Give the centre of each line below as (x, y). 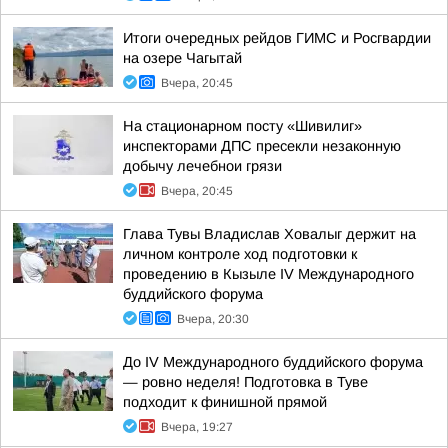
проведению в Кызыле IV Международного (268, 274)
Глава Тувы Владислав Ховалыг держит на (269, 234)
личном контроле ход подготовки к (240, 254)
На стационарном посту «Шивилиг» (242, 126)
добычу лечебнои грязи (202, 166)
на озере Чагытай (182, 58)
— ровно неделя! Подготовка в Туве (245, 382)
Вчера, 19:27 (197, 427)
